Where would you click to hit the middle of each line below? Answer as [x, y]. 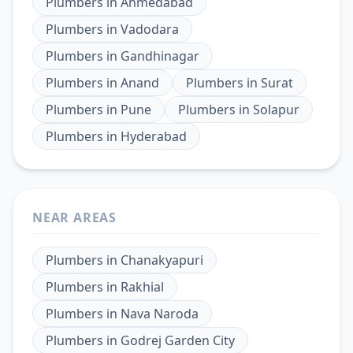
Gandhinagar [160, 56]
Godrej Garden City [178, 340]
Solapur [276, 109]
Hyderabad [154, 136]
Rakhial [142, 286]
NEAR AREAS [74, 217]
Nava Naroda [160, 313]
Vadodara [150, 29]
